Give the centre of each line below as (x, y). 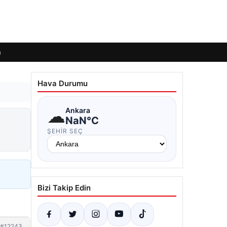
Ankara (78, 110)
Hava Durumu (63, 83)
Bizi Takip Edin (64, 188)
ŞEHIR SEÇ (65, 131)
